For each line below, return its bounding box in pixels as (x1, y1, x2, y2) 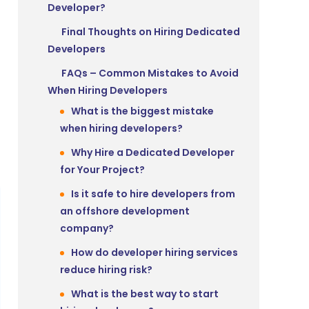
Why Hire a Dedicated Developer (71, 146, 235, 160)
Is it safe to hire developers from (71, 187, 235, 201)
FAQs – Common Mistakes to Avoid (61, 66, 239, 81)
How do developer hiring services (71, 246, 238, 260)
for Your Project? (60, 163, 145, 177)
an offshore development (60, 204, 190, 219)
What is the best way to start (71, 287, 219, 301)
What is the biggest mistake (71, 104, 214, 119)
